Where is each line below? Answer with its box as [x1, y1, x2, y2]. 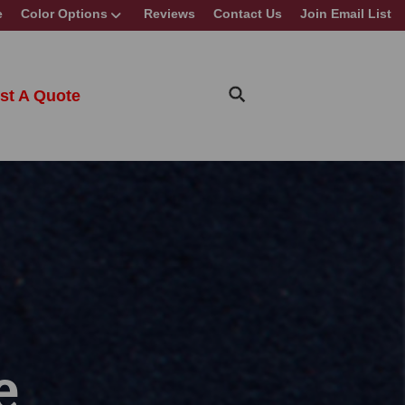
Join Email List [300, 6, 391, 21]
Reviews [144, 6, 195, 21]
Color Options [21, 6, 108, 21]
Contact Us [213, 6, 282, 21]
